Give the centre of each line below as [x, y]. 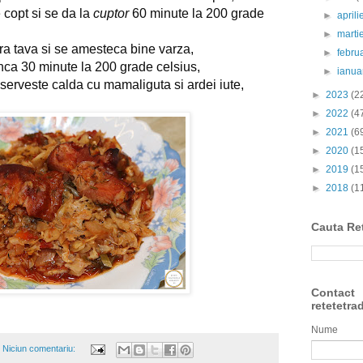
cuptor [111, 14]
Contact [333, 293]
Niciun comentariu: [40, 349]
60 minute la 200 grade [196, 14]
